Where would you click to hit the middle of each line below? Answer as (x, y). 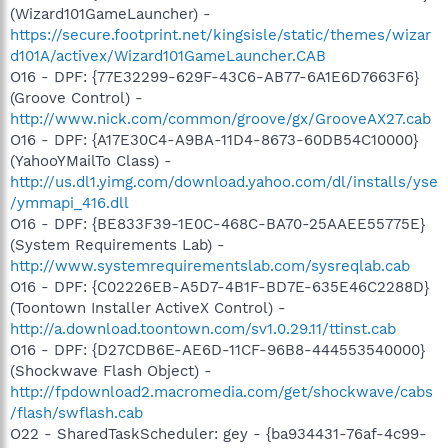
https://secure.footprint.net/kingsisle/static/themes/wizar (220, 34)
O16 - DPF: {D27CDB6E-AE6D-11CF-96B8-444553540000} (217, 349)
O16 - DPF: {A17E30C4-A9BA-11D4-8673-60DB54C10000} (214, 139)
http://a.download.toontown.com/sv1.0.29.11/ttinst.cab (203, 328)
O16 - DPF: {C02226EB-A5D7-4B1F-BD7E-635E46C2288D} (219, 286)
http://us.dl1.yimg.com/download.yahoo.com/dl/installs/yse (224, 181)
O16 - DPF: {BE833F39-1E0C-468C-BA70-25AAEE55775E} (217, 223)
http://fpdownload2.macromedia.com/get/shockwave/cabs (221, 391)
